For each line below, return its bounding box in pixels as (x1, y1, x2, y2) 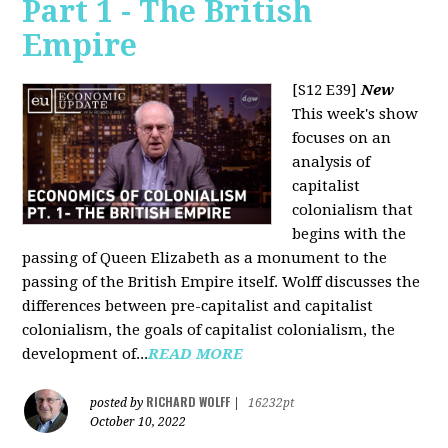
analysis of (292, 153, 371, 171)
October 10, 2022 (90, 415, 187, 429)
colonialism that (292, 201, 414, 219)
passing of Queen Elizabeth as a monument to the (22, 249, 388, 267)
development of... (22, 345, 149, 363)
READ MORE (148, 345, 244, 363)
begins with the (292, 225, 407, 243)
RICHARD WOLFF (146, 393, 231, 410)
